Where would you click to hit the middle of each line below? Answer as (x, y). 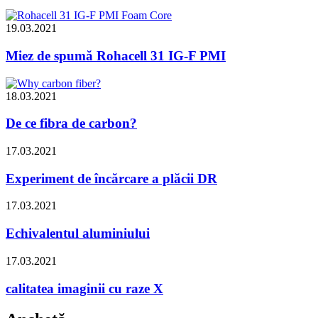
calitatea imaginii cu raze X (84, 288)
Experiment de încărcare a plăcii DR (111, 178)
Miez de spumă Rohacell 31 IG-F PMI (116, 55)
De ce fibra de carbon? (71, 124)
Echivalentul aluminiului (78, 234)
